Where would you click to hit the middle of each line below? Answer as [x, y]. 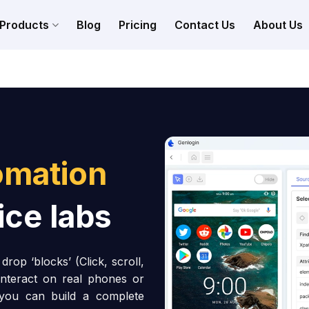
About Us [278, 25]
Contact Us [205, 25]
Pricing [137, 25]
